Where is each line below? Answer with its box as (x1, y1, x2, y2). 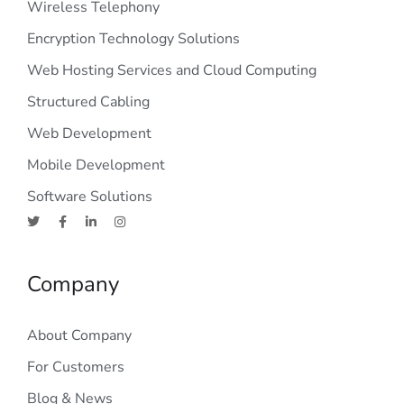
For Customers (27, 357, 124, 378)
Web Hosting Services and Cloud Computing (27, 60, 317, 81)
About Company (27, 326, 132, 346)
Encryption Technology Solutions (27, 29, 240, 50)
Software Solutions (27, 187, 152, 207)
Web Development (27, 124, 151, 144)
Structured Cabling (27, 92, 150, 113)
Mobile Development (27, 155, 165, 176)
